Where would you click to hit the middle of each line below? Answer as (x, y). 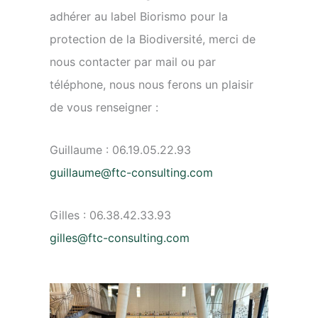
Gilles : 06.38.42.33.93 (149, 215)
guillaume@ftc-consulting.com (131, 173)
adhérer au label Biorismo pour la (139, 17)
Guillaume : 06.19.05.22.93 (145, 150)
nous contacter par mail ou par (133, 62)
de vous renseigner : (104, 108)
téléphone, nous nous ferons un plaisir (152, 85)
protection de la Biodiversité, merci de (153, 39)
